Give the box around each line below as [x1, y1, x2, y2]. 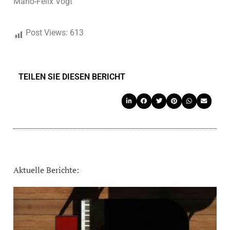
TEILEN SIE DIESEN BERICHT [18, 72, 125, 82]
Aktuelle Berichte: [13, 164, 79, 176]
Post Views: [26, 27, 68, 37]
